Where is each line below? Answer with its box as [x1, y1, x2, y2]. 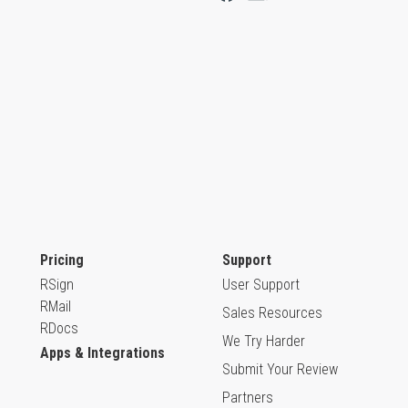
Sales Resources [222, 303, 322, 321]
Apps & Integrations [40, 343, 165, 362]
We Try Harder [222, 331, 305, 350]
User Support [222, 275, 300, 293]
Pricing [40, 250, 84, 269]
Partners [222, 388, 273, 406]
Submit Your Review [222, 360, 338, 378]
